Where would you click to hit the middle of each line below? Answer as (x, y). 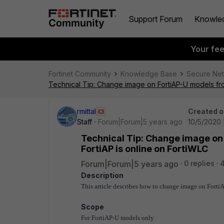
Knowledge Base (149, 74)
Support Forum (155, 19)
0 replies (199, 163)
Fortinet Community (80, 74)
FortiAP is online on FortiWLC (144, 149)
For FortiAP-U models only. (118, 218)
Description (102, 175)
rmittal (86, 111)
